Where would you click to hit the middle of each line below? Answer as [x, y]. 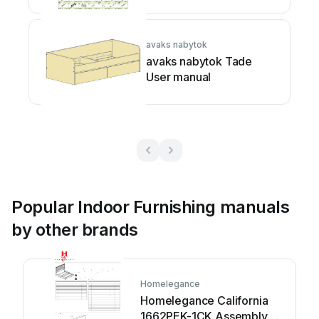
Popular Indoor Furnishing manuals [151, 206]
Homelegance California [204, 300]
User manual [179, 77]
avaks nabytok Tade [199, 61]
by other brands [75, 229]
